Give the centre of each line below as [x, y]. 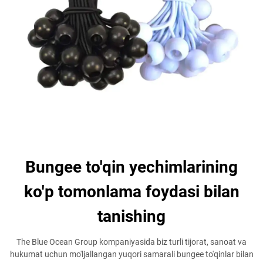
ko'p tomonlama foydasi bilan [131, 192]
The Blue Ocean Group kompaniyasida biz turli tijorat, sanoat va [131, 242]
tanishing [131, 216]
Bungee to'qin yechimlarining [131, 167]
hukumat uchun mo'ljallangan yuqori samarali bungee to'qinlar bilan [131, 254]
